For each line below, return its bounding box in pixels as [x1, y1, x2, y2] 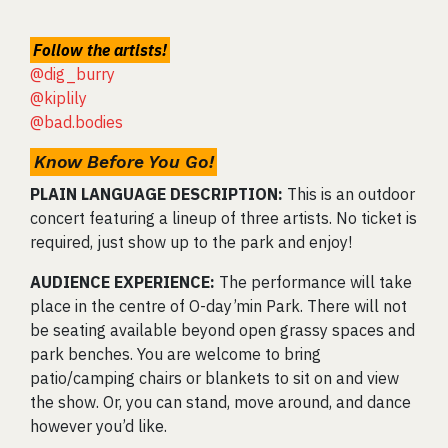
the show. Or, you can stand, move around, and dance [30, 392, 411, 412]
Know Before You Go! [33, 152, 214, 172]
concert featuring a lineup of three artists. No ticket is [30, 208, 417, 228]
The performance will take [219, 272, 412, 292]
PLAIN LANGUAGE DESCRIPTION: [30, 184, 287, 204]
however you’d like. [30, 416, 167, 436]
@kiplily [30, 88, 87, 108]
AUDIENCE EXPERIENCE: [30, 272, 219, 292]
